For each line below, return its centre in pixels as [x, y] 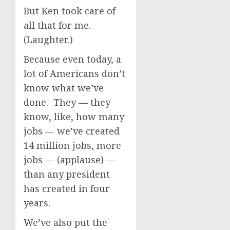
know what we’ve [64, 88]
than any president [67, 174]
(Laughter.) [48, 40]
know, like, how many [74, 117]
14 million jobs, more [72, 145]
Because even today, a [72, 59]
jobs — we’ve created [72, 131]
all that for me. [59, 25]
